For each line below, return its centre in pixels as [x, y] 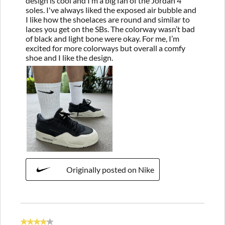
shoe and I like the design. [69, 57]
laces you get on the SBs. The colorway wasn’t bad [110, 29]
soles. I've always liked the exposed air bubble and [111, 10]
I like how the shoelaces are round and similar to [108, 19]
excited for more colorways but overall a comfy [105, 48]
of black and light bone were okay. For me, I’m [102, 38]
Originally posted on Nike [110, 169]
